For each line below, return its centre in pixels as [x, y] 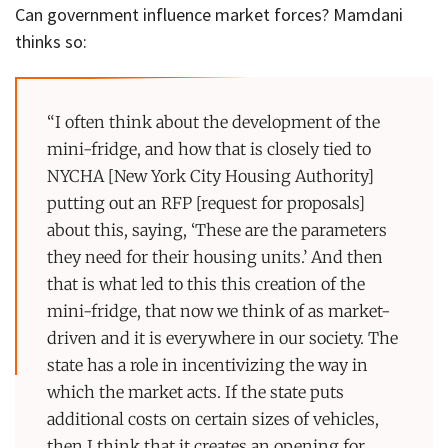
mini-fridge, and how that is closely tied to [209, 148]
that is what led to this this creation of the [206, 283]
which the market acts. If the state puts [196, 391]
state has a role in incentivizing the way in [208, 364]
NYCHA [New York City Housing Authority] [211, 175]
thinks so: [51, 41]
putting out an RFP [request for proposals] [206, 202]
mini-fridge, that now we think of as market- [219, 310]
